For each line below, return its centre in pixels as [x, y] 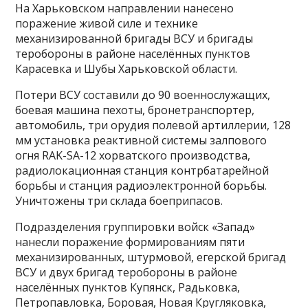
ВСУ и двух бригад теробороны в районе [126, 273]
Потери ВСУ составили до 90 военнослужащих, [143, 95]
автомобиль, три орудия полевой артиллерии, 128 [153, 125]
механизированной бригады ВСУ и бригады [134, 39]
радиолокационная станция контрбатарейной [142, 171]
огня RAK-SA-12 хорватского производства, [133, 156]
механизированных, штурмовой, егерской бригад [151, 257]
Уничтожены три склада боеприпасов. [119, 201]
